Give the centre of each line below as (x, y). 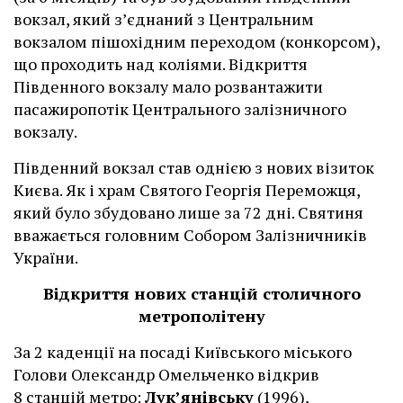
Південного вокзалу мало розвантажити (168, 87)
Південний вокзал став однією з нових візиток (194, 168)
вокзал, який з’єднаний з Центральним (164, 19)
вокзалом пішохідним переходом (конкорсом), (197, 42)
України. (46, 258)
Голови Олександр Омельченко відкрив (166, 375)
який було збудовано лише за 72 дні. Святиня (188, 213)
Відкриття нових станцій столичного (201, 294)
